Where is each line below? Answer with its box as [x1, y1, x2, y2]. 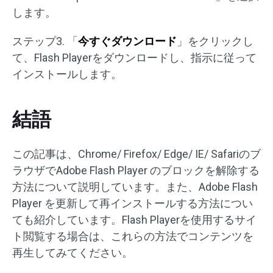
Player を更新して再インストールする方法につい [12, 197, 253, 210]
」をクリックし [177, 35, 253, 48]
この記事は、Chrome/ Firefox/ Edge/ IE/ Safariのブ [12, 147, 261, 161]
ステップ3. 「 [12, 35, 78, 48]
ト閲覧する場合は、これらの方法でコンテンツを [12, 230, 253, 243]
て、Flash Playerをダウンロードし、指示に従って [12, 51, 257, 65]
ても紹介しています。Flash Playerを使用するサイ [12, 213, 257, 227]
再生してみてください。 [12, 246, 133, 260]
